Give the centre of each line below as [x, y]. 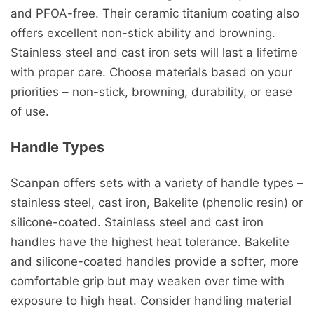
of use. [30, 111]
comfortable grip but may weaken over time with [148, 281]
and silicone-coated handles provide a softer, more [155, 262]
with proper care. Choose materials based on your [151, 72]
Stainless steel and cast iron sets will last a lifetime [154, 52]
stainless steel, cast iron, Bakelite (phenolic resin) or [157, 203]
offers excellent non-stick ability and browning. [143, 33]
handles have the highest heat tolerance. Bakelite [150, 242]
